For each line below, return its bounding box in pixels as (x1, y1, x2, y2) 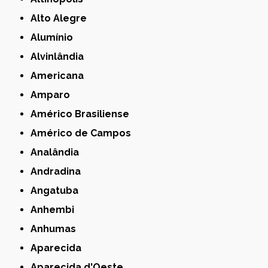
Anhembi (37, 203, 75, 215)
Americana (37, 69, 84, 81)
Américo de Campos (37, 127, 132, 139)
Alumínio (37, 31, 74, 43)
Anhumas (37, 223, 77, 234)
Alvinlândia (37, 50, 84, 62)
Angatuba (37, 184, 79, 196)
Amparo (37, 89, 71, 100)
